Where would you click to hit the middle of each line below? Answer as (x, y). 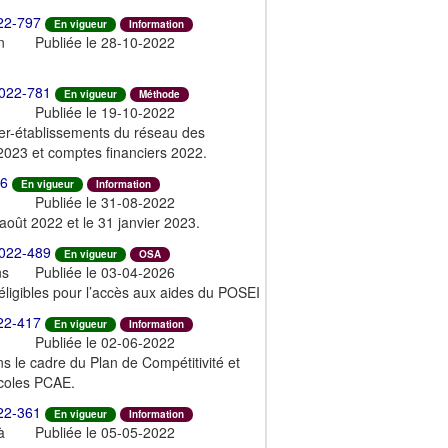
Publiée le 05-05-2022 (105, 431)
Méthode (159, 93)
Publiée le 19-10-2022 (105, 111)
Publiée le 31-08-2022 (105, 201)
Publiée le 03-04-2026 (105, 271)
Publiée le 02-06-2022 (105, 341)
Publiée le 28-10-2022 (105, 41)
